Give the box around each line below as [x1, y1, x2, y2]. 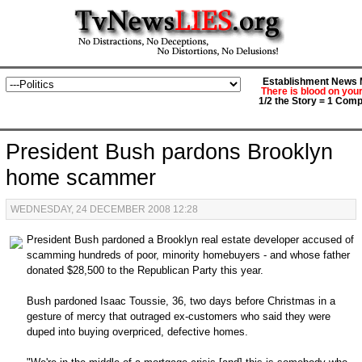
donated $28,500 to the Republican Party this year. [26, 264, 263, 276]
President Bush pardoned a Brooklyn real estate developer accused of [26, 234, 354, 246]
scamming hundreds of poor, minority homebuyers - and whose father [26, 249, 350, 261]
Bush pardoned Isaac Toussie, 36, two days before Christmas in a [26, 295, 335, 307]
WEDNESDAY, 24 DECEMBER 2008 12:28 [10, 204, 198, 215]
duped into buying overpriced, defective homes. [26, 326, 248, 338]
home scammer [5, 166, 156, 190]
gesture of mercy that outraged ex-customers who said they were [26, 310, 330, 322]
